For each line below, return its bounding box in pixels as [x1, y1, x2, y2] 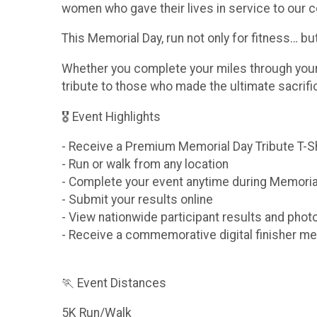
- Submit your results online [62, 192, 213, 207]
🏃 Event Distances [62, 275, 166, 290]
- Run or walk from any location [62, 157, 229, 172]
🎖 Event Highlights [62, 109, 161, 124]
